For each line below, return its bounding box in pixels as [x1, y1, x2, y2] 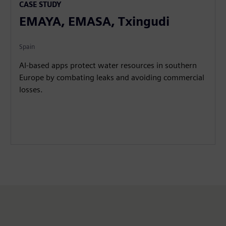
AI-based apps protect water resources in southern [19, 60, 197, 70]
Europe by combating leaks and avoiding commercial [19, 72, 205, 82]
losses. [19, 84, 43, 94]
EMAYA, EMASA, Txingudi [19, 14, 170, 29]
